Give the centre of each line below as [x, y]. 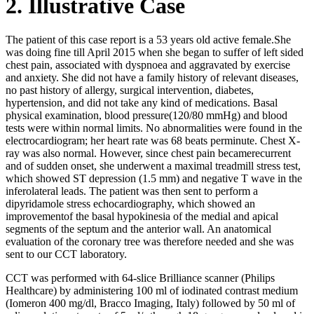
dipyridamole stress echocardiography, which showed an [130, 204]
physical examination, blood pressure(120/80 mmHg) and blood [146, 116]
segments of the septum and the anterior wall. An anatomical [138, 229]
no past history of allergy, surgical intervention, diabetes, [130, 90]
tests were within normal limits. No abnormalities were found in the [154, 128]
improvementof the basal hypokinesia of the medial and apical [142, 217]
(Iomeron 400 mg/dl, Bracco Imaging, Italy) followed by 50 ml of [150, 303]
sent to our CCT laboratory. [66, 254]
